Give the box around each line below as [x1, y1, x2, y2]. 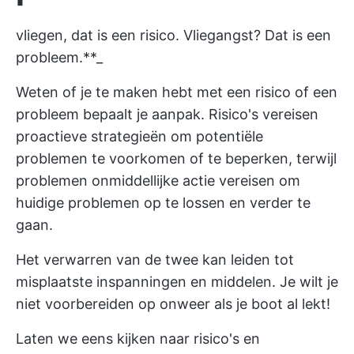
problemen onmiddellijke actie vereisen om [16, 172, 300, 189]
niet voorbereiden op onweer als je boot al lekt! [16, 296, 330, 312]
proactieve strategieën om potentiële [16, 128, 263, 145]
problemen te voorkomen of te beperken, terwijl [16, 150, 337, 167]
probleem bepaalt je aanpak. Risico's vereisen [16, 106, 318, 122]
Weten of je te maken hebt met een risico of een [16, 84, 337, 100]
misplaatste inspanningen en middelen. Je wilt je [16, 273, 338, 290]
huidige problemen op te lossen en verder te [16, 194, 311, 211]
